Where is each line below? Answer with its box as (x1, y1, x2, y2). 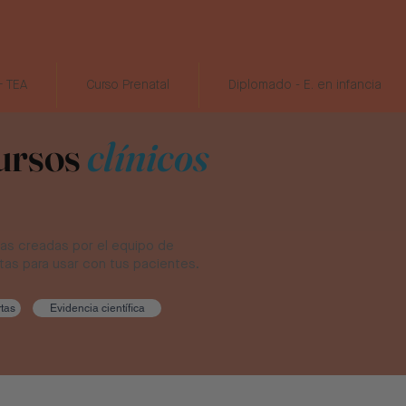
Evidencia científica (49, 302, 145, 315)
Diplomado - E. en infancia (227, 76, 382, 93)
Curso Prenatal (86, 76, 169, 93)
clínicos (87, 131, 208, 182)
